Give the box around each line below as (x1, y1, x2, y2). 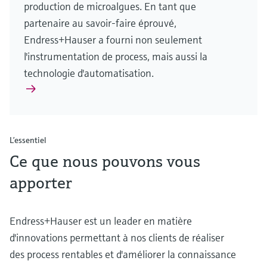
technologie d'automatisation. (24, 66, 154, 80)
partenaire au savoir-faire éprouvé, (24, 16, 176, 30)
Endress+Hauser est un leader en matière (10, 214, 192, 228)
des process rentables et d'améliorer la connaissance (10, 247, 236, 262)
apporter (10, 172, 72, 194)
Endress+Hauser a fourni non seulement (24, 33, 202, 47)
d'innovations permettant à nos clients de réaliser (10, 231, 224, 245)
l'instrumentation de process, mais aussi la (24, 49, 207, 64)
